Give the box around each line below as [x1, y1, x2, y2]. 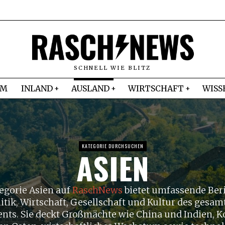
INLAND [21, 83, 53, 93]
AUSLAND [71, 83, 109, 93]
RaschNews [72, 184, 123, 196]
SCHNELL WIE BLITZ [74, 64, 151, 71]
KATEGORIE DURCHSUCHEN [81, 142, 144, 150]
